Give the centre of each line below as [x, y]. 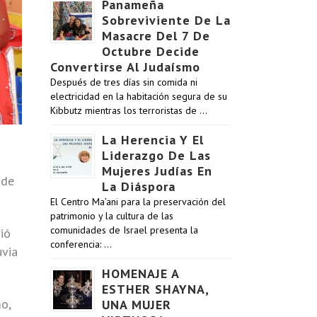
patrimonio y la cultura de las [112, 216]
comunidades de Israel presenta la [124, 230]
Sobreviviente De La [166, 20]
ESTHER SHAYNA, [155, 289]
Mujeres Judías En [157, 171]
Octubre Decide [151, 51]
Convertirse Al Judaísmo [125, 67]
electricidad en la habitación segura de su [139, 96]
